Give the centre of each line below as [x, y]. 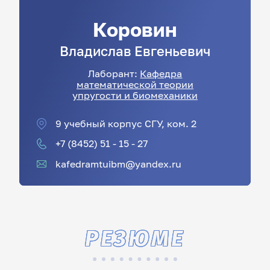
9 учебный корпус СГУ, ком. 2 [126, 123]
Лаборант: [114, 74]
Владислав [96, 52]
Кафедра [161, 74]
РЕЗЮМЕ [135, 239]
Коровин [135, 30]
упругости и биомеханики [135, 95]
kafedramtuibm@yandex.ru [118, 163]
